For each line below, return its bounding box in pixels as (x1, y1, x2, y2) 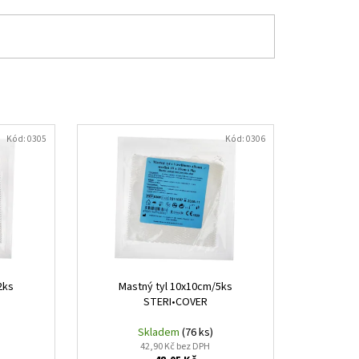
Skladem (137, 324, 182, 341)
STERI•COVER (143, 293, 208, 310)
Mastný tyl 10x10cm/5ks (118, 278, 232, 295)
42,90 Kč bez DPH (140, 339, 211, 353)
